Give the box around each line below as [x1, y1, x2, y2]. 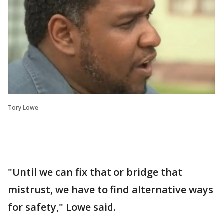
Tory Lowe [8, 103, 38, 111]
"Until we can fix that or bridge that [8, 165, 182, 179]
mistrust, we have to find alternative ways [8, 182, 213, 196]
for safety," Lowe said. [8, 200, 116, 214]
